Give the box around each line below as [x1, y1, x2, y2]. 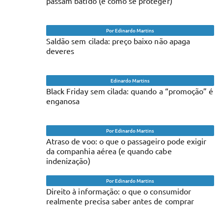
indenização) [46, 155, 90, 165]
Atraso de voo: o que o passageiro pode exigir [46, 136, 207, 146]
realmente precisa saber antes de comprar [46, 195, 194, 206]
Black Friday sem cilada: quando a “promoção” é [46, 85, 214, 96]
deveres [46, 45, 75, 55]
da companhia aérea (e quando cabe [46, 145, 172, 156]
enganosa [46, 95, 80, 106]
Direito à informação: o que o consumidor [46, 186, 191, 196]
